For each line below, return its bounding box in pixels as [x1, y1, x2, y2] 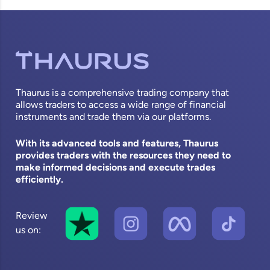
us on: [16, 226, 42, 236]
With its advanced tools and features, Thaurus [16, 139, 219, 149]
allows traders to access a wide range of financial [16, 101, 227, 111]
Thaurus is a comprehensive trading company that [16, 89, 230, 99]
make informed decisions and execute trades [16, 163, 216, 174]
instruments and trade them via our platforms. [16, 113, 212, 123]
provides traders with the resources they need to [16, 151, 231, 162]
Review [16, 212, 48, 222]
